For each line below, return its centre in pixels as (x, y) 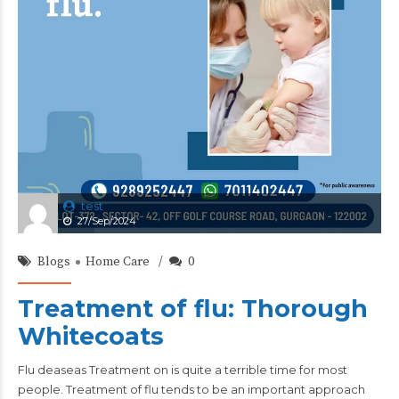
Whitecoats (91, 336)
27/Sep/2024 (107, 221)
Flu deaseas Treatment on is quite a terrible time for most (183, 370)
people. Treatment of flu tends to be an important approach (191, 389)
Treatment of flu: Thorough (193, 309)
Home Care (118, 262)
